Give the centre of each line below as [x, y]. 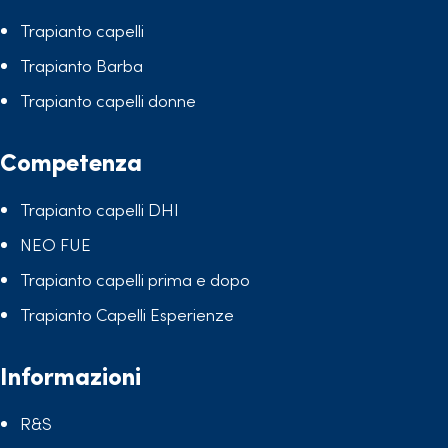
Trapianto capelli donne [108, 100]
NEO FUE [55, 244]
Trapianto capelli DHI [99, 209]
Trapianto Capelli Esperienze [127, 314]
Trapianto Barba [81, 65]
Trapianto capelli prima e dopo [135, 279]
